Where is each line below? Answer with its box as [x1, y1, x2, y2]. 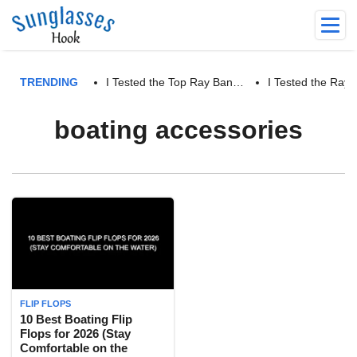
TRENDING [20, 75, 78, 88]
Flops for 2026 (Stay [20, 326, 131, 340]
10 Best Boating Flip [20, 312, 132, 326]
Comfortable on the [20, 340, 127, 355]
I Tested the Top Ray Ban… [106, 76, 244, 88]
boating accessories [54, 116, 303, 145]
